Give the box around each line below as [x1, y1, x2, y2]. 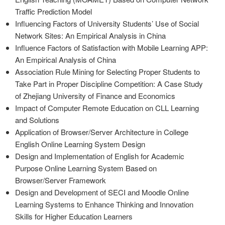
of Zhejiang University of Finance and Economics [15, 90, 175, 101]
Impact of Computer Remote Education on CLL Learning [15, 102, 199, 114]
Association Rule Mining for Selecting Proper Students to [15, 66, 200, 77]
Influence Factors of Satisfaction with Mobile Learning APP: [15, 42, 208, 53]
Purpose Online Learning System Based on [15, 163, 157, 174]
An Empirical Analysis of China [15, 54, 116, 65]
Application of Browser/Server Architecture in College [15, 127, 188, 138]
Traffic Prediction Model [15, 6, 92, 17]
